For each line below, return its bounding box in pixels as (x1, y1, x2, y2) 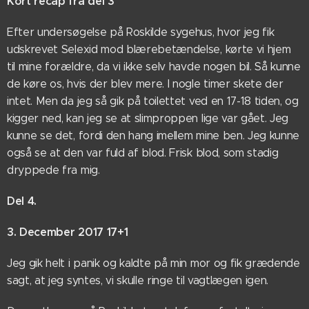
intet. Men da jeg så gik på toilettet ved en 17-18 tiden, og (7, 94, 299, 108)
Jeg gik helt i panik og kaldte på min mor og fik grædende (7, 257, 300, 270)
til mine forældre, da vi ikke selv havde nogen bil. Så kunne (7, 60, 301, 73)
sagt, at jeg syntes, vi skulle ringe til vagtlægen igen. (7, 274, 269, 287)
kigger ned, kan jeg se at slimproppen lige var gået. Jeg (7, 112, 289, 125)
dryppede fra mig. (7, 163, 100, 177)
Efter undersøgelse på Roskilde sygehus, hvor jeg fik (7, 26, 275, 39)
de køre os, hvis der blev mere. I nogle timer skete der (7, 77, 283, 90)
